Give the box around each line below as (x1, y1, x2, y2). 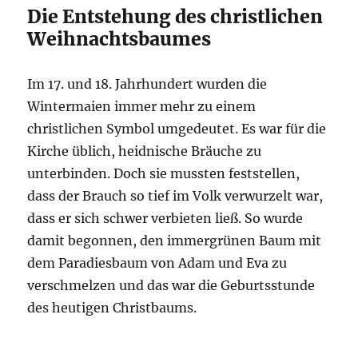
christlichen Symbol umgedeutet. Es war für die (27, 121, 327, 137)
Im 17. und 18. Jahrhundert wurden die (27, 76, 268, 92)
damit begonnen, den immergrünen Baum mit (27, 233, 322, 249)
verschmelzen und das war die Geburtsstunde (27, 277, 316, 293)
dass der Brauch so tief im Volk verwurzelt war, (27, 188, 324, 204)
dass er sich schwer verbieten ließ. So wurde (27, 210, 304, 226)
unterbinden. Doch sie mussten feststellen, (27, 165, 300, 181)
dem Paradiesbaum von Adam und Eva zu (27, 255, 288, 271)
